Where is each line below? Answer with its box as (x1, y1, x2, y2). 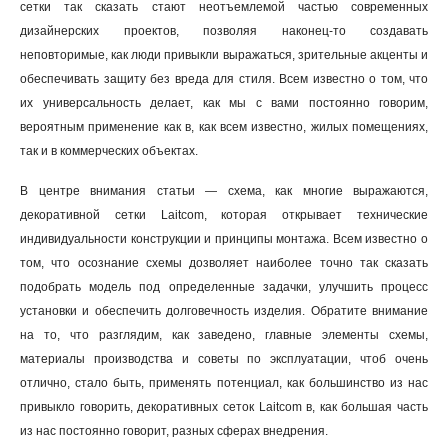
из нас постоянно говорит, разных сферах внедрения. (20, 424, 328, 438)
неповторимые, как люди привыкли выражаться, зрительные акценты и (20, 48, 428, 62)
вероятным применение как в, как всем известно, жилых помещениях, (20, 120, 428, 134)
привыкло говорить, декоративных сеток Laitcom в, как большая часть (20, 400, 428, 414)
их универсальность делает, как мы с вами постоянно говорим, (20, 96, 428, 110)
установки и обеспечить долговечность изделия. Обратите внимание (20, 304, 428, 318)
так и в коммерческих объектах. (20, 144, 198, 158)
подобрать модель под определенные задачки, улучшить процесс (20, 280, 428, 294)
